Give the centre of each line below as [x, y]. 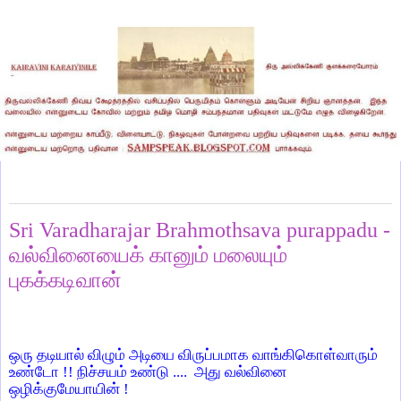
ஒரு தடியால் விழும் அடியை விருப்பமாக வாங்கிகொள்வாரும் [193, 354]
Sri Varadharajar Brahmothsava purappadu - [200, 230]
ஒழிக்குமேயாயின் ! [69, 388]
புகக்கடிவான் [65, 280]
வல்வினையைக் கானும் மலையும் [148, 255]
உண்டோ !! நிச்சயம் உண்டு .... [100, 371]
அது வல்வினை [240, 371]
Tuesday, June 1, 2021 [65, 192]
